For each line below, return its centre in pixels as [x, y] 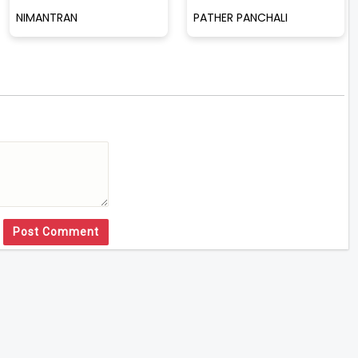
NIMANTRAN [47, 17]
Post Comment [56, 231]
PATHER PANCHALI [240, 17]
